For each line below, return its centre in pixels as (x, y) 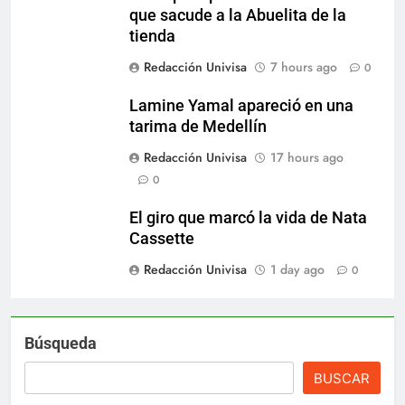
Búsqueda (61, 343)
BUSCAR (342, 378)
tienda (152, 36)
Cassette (162, 238)
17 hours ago (307, 157)
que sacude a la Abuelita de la (238, 15)
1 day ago (297, 269)
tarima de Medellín (198, 126)
